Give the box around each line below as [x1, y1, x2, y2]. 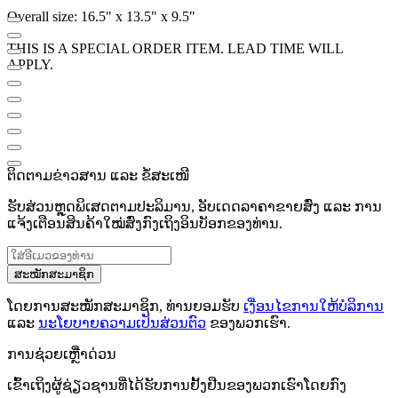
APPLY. [7, 56, 53, 72]
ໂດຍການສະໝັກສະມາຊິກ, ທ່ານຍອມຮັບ [7, 298, 243, 314]
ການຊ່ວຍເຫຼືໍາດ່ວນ [7, 346, 116, 362]
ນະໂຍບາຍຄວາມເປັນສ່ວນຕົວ [38, 314, 206, 330]
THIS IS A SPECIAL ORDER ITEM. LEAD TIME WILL [7, 40, 343, 56]
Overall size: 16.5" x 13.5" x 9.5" [7, 8, 195, 24]
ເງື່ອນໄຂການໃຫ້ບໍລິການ [243, 298, 384, 314]
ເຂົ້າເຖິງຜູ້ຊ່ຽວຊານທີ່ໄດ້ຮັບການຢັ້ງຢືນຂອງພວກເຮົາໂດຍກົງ [7, 377, 346, 393]
